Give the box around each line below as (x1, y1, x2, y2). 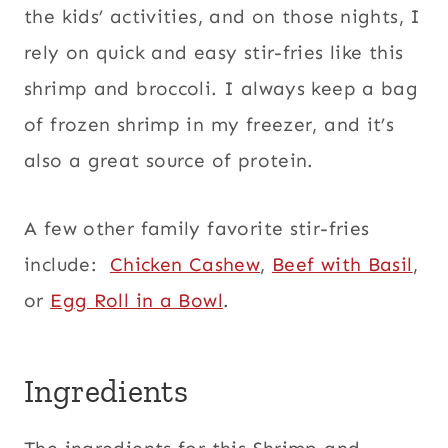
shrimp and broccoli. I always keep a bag (24, 76, 419, 100)
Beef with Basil (271, 252, 413, 276)
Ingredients (24, 371, 189, 410)
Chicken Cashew (109, 252, 261, 276)
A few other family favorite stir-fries (24, 216, 370, 240)
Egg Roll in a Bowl (50, 288, 223, 312)
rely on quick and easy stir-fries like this (24, 40, 404, 64)
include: (24, 252, 110, 276)
